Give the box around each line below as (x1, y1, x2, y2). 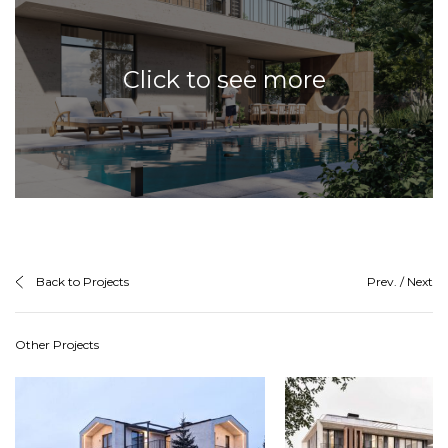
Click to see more (122, 65, 326, 95)
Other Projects (15, 336, 99, 352)
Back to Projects (36, 273, 129, 289)
